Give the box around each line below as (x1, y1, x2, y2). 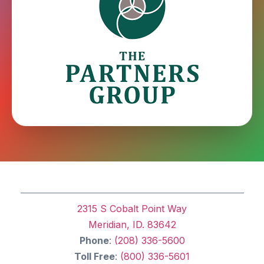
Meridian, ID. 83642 (88, 219, 176, 231)
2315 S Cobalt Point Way (77, 203, 187, 215)
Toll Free (74, 250, 115, 263)
